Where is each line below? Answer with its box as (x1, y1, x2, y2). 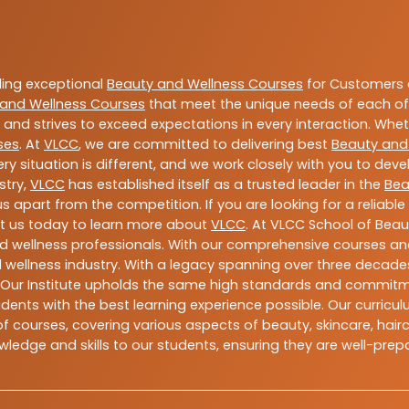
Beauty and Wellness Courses (107, 75, 303, 94)
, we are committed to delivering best (79, 135, 331, 154)
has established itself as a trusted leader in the (65, 175, 384, 194)
